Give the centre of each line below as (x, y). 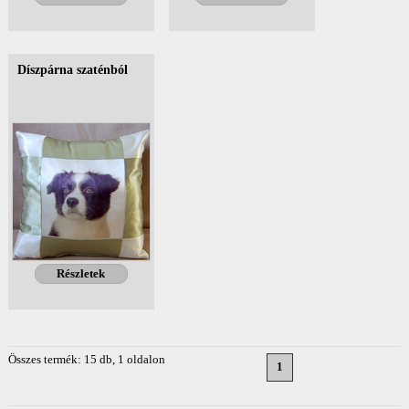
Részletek (81, 273)
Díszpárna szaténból (72, 69)
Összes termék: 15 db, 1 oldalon (86, 359)
